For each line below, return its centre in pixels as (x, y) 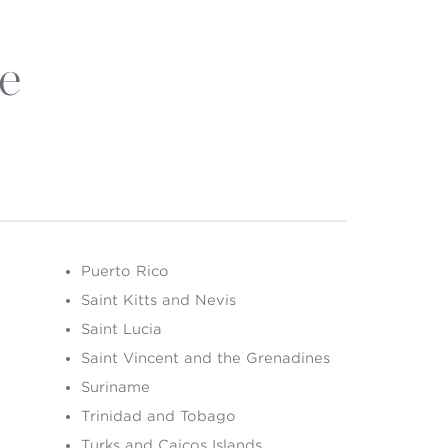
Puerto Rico (125, 271)
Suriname (115, 387)
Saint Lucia (121, 329)
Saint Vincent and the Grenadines (205, 358)
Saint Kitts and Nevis (158, 300)
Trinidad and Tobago (158, 416)
